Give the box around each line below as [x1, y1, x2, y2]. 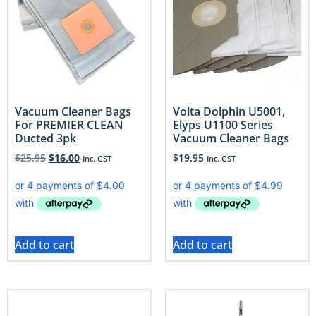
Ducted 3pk [15, 130, 76, 147]
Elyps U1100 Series [173, 117, 273, 133]
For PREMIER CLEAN [15, 117, 123, 133]
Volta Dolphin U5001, [173, 104, 285, 120]
